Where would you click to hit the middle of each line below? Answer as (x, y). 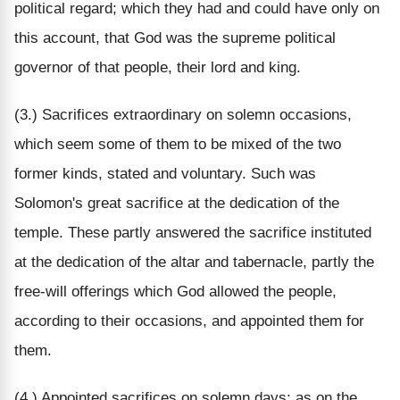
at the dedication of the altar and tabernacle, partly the (194, 262)
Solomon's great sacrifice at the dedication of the (177, 203)
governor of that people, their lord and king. (158, 67)
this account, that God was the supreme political (175, 37)
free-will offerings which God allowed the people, (175, 291)
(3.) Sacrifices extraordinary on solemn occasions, (183, 114)
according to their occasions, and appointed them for (189, 321)
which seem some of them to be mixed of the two (178, 144)
